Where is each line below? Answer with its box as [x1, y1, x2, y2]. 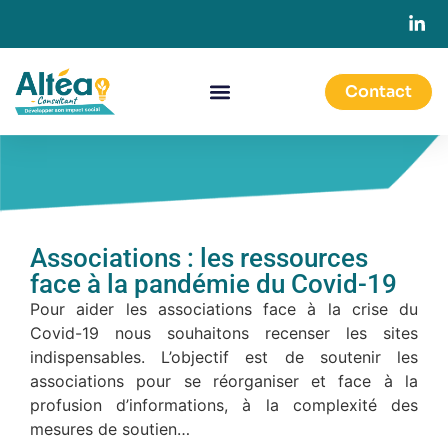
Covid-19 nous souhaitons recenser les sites [30, 323, 418, 344]
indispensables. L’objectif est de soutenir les [30, 347, 418, 368]
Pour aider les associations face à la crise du [30, 299, 418, 320]
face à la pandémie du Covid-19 [30, 269, 397, 300]
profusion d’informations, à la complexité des [30, 395, 418, 416]
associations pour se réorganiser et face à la [30, 371, 418, 392]
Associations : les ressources [30, 243, 368, 274]
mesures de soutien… [30, 419, 190, 440]
